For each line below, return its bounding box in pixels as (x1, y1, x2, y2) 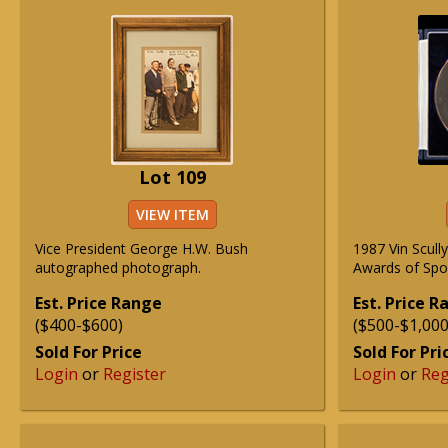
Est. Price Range (35, 292, 162, 314)
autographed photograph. (35, 258, 201, 277)
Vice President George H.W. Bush (35, 239, 248, 258)
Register (103, 363, 166, 385)
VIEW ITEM (135, 205, 209, 224)
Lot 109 (138, 165, 206, 189)
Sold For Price (35, 341, 142, 363)
